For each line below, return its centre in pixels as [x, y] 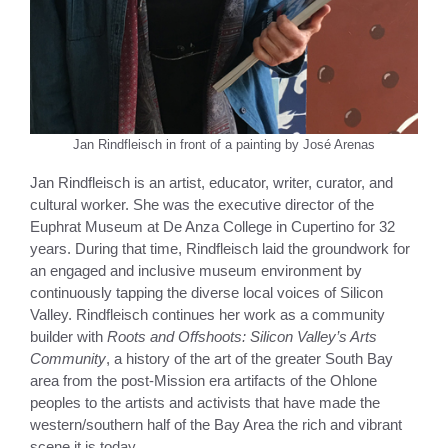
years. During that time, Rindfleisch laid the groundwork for [220, 248]
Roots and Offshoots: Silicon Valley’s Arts [242, 336]
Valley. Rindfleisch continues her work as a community [207, 314]
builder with [68, 336]
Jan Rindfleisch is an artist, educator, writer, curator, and [211, 182]
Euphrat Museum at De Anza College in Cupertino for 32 [212, 226]
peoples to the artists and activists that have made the [205, 402]
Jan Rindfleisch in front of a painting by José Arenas [224, 144]
